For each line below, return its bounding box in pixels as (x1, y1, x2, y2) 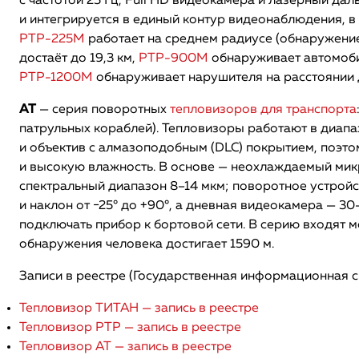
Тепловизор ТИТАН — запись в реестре (19, 302, 259, 315)
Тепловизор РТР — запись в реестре (19, 321, 241, 334)
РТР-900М (139, 52, 208, 65)
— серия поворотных (36, 103, 170, 116)
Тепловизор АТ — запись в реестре (19, 341, 232, 353)
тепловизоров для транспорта (170, 103, 357, 116)
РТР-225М (19, 33, 85, 46)
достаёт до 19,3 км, (19, 52, 139, 65)
